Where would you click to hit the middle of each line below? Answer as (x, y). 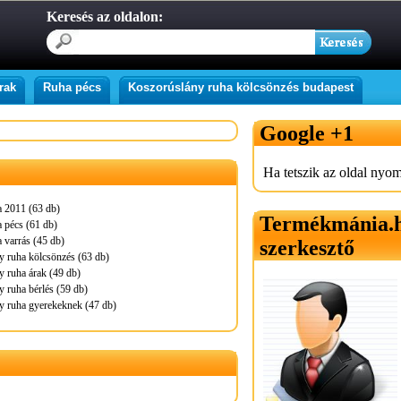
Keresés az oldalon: (105, 17)
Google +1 (307, 133)
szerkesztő (307, 248)
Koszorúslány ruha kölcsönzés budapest (241, 87)
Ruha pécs (72, 87)
